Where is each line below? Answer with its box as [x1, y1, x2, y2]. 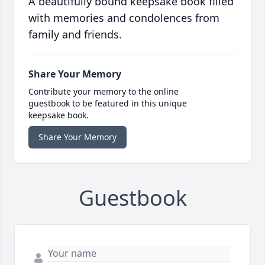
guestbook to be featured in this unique [28, 98, 187, 109]
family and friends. [28, 27, 122, 42]
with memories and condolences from [28, 11, 219, 25]
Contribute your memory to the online [28, 86, 179, 98]
